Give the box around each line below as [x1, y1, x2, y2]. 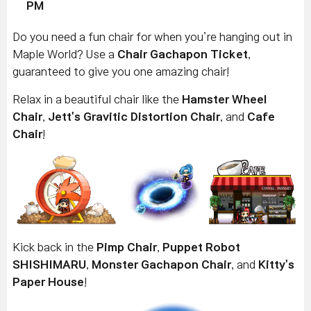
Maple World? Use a [12, 49, 117, 60]
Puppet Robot [162, 242, 240, 253]
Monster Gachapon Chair [92, 259, 231, 271]
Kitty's [258, 259, 294, 271]
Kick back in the [12, 242, 96, 253]
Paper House [12, 276, 84, 288]
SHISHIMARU [12, 259, 86, 271]
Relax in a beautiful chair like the [12, 94, 182, 105]
